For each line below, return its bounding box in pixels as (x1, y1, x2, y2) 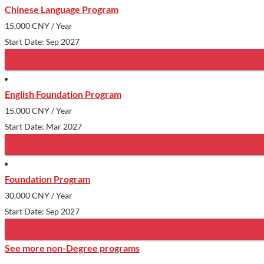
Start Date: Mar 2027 (5, 121, 82, 131)
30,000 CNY (5, 190, 49, 200)
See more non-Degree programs (5, 242, 140, 253)
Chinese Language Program (5, 3, 118, 15)
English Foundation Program (5, 88, 121, 100)
